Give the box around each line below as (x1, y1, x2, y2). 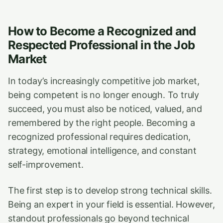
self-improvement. (8, 159, 84, 170)
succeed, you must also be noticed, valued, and (8, 104, 202, 114)
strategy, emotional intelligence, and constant (8, 145, 197, 156)
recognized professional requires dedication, (8, 131, 191, 142)
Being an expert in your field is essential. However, (8, 199, 215, 210)
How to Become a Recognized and (8, 24, 196, 38)
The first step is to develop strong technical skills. (8, 185, 212, 196)
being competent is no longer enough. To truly (8, 90, 200, 100)
